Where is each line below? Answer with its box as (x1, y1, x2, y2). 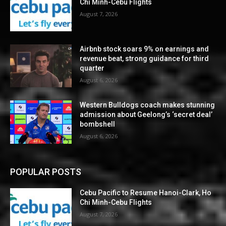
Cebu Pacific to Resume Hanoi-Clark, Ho (80, 189, 212, 197)
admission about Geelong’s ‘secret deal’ (80, 110, 213, 119)
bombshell (80, 120, 116, 129)
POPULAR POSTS (10, 166, 81, 178)
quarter (80, 64, 105, 72)
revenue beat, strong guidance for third (80, 54, 209, 63)
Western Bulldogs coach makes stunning (80, 101, 215, 109)
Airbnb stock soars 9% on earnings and (80, 44, 209, 53)
